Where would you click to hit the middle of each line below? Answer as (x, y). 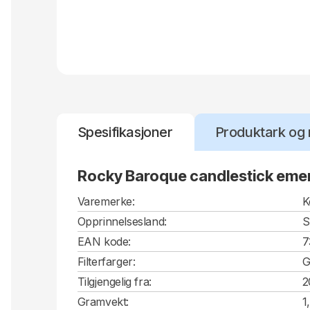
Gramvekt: (103, 301)
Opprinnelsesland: (122, 221)
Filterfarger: (106, 261)
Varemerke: (106, 201)
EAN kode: (104, 241)
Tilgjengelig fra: (114, 281)
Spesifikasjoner (125, 132)
